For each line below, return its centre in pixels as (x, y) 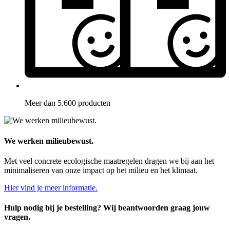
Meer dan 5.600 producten (68, 103)
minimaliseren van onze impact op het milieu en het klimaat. (101, 170)
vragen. (17, 217)
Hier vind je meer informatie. (51, 187)
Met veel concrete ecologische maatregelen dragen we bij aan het (109, 161)
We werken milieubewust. (49, 141)
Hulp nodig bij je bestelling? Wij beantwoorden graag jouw (107, 208)
